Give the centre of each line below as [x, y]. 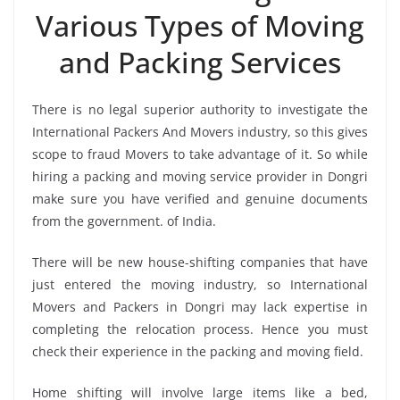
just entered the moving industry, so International [200, 284]
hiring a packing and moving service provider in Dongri [200, 176]
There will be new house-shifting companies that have [200, 262]
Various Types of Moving [200, 25]
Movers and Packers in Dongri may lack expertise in [200, 306]
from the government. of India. [124, 221]
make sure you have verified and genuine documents [200, 198]
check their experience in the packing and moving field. [198, 351]
